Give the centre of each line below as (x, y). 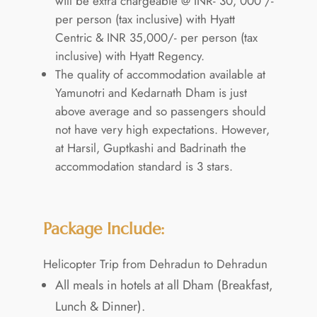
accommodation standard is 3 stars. (144, 166)
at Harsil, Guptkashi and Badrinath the (150, 148)
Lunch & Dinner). (100, 306)
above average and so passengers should (160, 111)
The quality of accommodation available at (160, 74)
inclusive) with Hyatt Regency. (129, 56)
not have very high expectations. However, (162, 129)
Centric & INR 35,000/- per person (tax (156, 37)
